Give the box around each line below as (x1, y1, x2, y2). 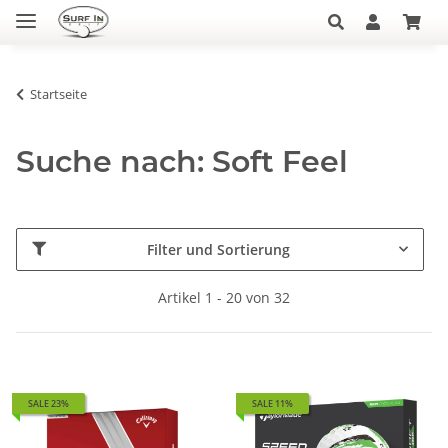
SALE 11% (252, 396, 293, 410)
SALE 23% (28, 396, 69, 410)
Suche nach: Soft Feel (16, 142, 348, 180)
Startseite (30, 84, 87, 103)
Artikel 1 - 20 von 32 (158, 287, 290, 307)
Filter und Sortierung (147, 239, 290, 259)
